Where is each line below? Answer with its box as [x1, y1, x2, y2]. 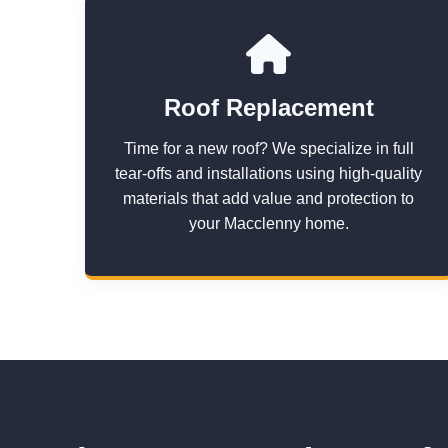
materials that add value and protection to [123, 190, 415, 207]
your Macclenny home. [188, 215, 349, 232]
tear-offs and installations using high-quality [115, 165, 423, 182]
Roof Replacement [163, 94, 374, 121]
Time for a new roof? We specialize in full [123, 140, 414, 157]
